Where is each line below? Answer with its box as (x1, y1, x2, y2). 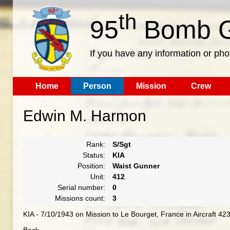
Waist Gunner (112, 162, 160, 170)
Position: (77, 162, 105, 170)
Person (83, 82, 111, 90)
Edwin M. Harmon (23, 107, 146, 124)
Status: (82, 151, 105, 159)
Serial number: (57, 183, 105, 191)
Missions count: (54, 194, 105, 202)
